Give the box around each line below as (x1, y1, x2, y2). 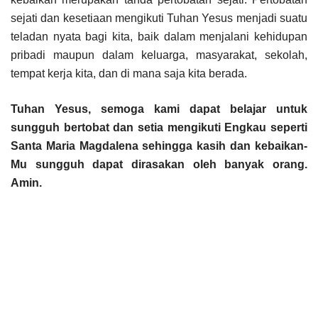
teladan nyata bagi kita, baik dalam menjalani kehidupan (11, 30, 307, 43)
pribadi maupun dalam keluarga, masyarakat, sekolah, (11, 48, 307, 61)
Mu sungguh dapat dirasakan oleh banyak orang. (11, 158, 307, 170)
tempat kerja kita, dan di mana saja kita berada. (11, 67, 250, 79)
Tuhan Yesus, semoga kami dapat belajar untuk (11, 102, 307, 115)
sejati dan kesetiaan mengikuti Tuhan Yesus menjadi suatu (11, 11, 307, 24)
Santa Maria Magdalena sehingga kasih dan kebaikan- (11, 139, 307, 152)
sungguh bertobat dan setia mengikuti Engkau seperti (11, 121, 307, 133)
